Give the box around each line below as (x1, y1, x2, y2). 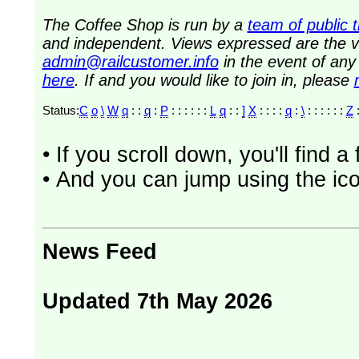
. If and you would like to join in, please (74, 71, 354, 89)
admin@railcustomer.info (42, 52, 219, 71)
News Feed (42, 240, 157, 264)
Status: (42, 103, 79, 117)
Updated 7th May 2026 (224, 289, 272, 314)
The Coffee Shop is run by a (42, 15, 248, 34)
